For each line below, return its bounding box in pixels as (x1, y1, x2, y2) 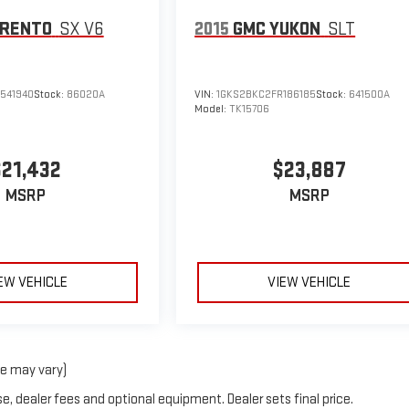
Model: (194, 101, 230, 116)
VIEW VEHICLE (267, 273, 351, 291)
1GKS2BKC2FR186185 (216, 87, 317, 101)
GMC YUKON (233, 17, 321, 40)
